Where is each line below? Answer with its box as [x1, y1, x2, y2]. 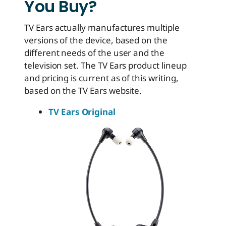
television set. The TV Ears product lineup [24, 59, 187, 71]
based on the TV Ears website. [24, 84, 142, 96]
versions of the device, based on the [24, 34, 167, 46]
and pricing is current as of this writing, [24, 72, 179, 84]
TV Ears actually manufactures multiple [24, 21, 180, 33]
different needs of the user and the [24, 46, 164, 59]
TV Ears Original [48, 105, 116, 118]
